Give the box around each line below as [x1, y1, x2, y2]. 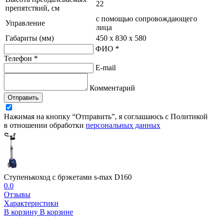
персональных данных [86, 121, 160, 129]
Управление [5, 18, 45, 27]
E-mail [95, 63, 116, 72]
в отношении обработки [4, 121, 86, 129]
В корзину [4, 207, 40, 216]
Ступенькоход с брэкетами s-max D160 [4, 172, 132, 181]
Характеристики [4, 199, 59, 207]
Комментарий [90, 83, 135, 92]
